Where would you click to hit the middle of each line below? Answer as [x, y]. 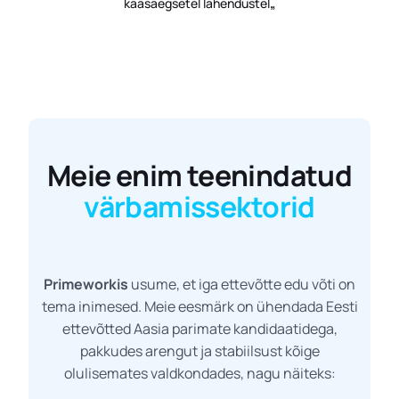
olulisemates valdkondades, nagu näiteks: [199, 373]
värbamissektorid [199, 206]
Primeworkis [86, 284]
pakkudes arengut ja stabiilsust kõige [199, 350]
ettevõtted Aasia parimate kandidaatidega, [199, 328]
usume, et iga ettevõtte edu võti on [242, 284]
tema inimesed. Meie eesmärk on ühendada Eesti [199, 306]
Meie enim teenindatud [199, 175]
